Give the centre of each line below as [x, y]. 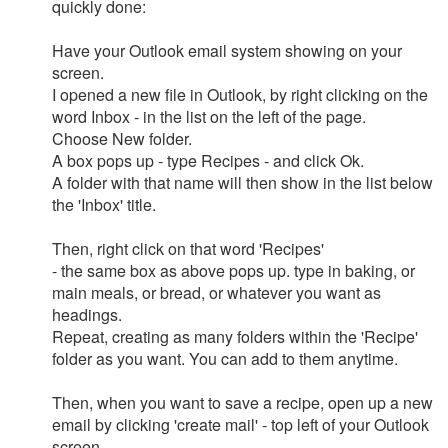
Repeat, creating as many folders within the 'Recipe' [235, 336]
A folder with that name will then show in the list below [242, 182]
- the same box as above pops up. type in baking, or [233, 270]
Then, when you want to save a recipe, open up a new [242, 402]
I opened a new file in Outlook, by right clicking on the [240, 94]
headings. [87, 314]
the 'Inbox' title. [104, 204]
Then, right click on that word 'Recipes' [188, 248]
